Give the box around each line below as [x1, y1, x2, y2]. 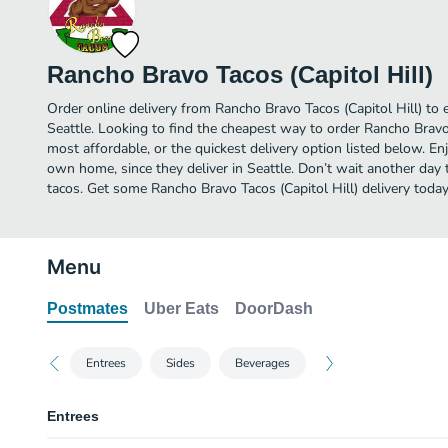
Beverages [235, 355, 290, 371]
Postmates [47, 300, 128, 317]
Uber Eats [144, 300, 219, 317]
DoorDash [235, 300, 313, 317]
